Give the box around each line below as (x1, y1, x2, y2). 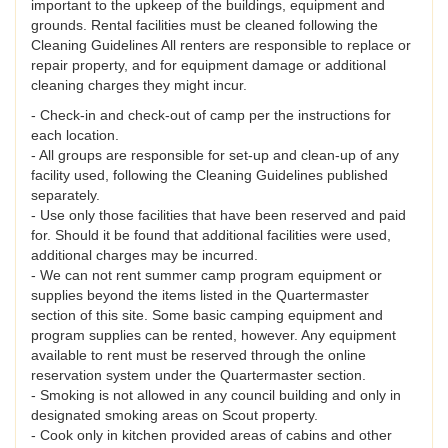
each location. (31, 127, 119, 144)
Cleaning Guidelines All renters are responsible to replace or (31, 37, 411, 54)
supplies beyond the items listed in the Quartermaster (31, 287, 369, 304)
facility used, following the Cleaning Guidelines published (31, 167, 388, 184)
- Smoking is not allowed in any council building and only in (31, 387, 401, 404)
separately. (31, 187, 100, 204)
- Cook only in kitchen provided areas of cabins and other (31, 427, 392, 444)
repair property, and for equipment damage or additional (31, 57, 386, 74)
